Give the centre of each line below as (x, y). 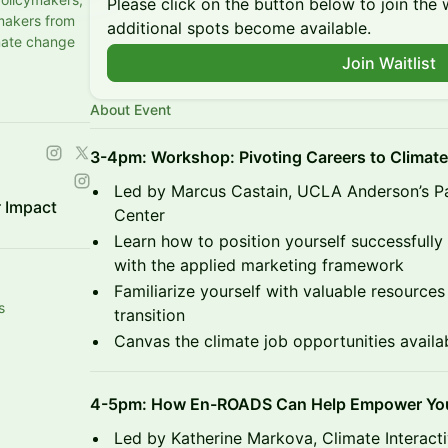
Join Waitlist (389, 63)
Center (139, 215)
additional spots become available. (239, 28)
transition (149, 315)
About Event (130, 109)
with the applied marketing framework (259, 265)
